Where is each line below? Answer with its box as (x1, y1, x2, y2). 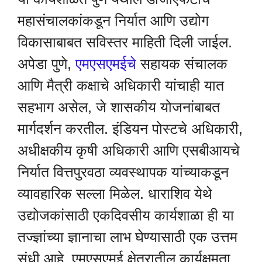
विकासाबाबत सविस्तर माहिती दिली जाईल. (18, 33, 232, 50)
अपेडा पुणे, (18, 55, 75, 72)
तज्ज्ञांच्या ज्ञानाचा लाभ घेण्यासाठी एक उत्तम (18, 228, 237, 245)
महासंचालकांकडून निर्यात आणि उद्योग (18, 12, 209, 29)
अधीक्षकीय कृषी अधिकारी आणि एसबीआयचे (18, 142, 240, 158)
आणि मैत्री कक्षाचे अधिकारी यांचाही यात (18, 77, 224, 94)
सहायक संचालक (136, 55, 227, 72)
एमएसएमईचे (75, 55, 136, 72)
